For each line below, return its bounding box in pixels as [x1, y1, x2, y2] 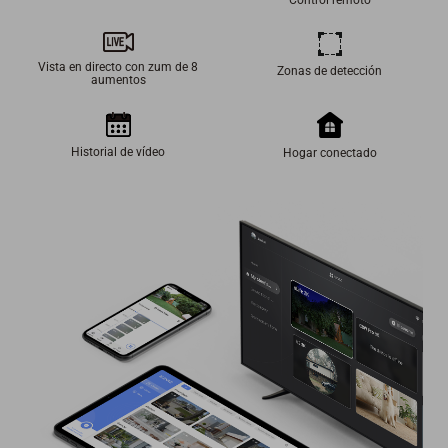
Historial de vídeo [71, 144, 166, 159]
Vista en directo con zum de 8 [38, 59, 199, 74]
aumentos [90, 72, 146, 87]
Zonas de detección [277, 63, 383, 78]
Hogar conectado [282, 145, 377, 160]
